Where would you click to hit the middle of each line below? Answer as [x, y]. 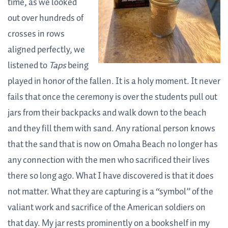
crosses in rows [36, 34]
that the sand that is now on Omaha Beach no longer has [113, 145]
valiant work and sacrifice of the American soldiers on [107, 208]
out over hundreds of [46, 19]
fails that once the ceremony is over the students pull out [112, 97]
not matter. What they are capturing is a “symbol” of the [110, 192]
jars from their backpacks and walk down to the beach [107, 113]
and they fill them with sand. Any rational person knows [111, 129]
